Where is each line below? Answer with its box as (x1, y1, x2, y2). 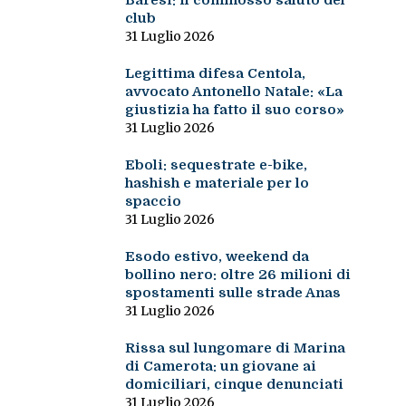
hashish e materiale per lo (124, 175, 309, 192)
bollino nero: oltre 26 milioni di (124, 266, 351, 284)
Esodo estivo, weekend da (124, 248, 309, 266)
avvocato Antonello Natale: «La (124, 83, 343, 101)
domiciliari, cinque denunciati (124, 376, 343, 393)
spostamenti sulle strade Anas (124, 285, 341, 302)
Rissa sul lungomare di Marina (124, 340, 345, 357)
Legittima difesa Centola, (124, 65, 305, 82)
